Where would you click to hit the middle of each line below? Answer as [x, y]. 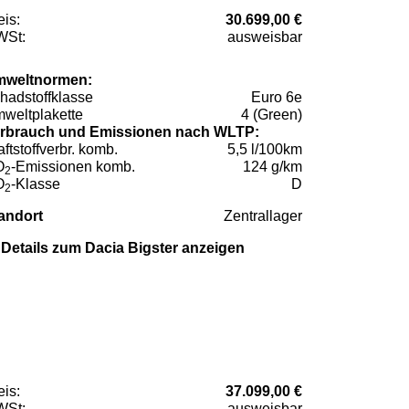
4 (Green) [272, 114]
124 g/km [273, 166]
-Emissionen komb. [73, 166]
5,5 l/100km [265, 149]
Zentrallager [263, 215]
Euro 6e [277, 97]
